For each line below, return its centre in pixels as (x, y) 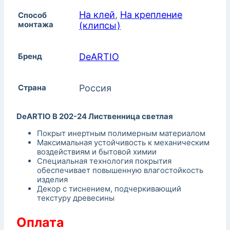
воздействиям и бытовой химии (97, 152)
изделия (52, 180)
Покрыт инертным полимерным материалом (121, 133)
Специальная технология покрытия (104, 161)
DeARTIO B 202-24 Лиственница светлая (95, 117)
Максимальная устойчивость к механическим (123, 143)
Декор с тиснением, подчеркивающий (109, 189)
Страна (32, 88)
